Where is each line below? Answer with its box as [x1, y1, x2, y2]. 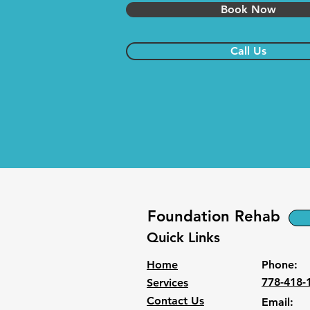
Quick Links [147, 229, 220, 246]
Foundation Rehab [147, 207, 280, 226]
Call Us [230, 44, 266, 57]
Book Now [221, 3, 276, 16]
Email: [262, 295, 293, 309]
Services [147, 276, 188, 289]
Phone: [262, 258, 298, 271]
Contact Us [147, 294, 204, 307]
